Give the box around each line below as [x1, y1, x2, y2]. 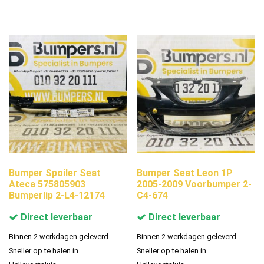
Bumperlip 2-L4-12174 [9, 189, 105, 201]
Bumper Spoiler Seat [9, 167, 101, 179]
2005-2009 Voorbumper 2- [137, 178, 252, 190]
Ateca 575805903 [9, 178, 85, 190]
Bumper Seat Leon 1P [137, 167, 233, 179]
